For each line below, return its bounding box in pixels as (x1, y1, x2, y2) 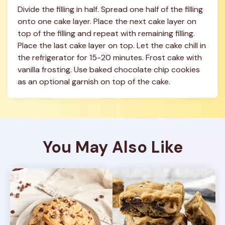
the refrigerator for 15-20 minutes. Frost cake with (18, 52, 202, 63)
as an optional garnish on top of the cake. (18, 76, 170, 87)
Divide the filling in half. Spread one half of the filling (18, 4, 203, 15)
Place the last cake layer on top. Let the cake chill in (18, 40, 206, 51)
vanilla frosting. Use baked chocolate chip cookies (18, 64, 200, 75)
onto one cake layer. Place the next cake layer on (18, 16, 196, 27)
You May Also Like (42, 137, 183, 158)
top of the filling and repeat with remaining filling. (18, 28, 195, 39)
